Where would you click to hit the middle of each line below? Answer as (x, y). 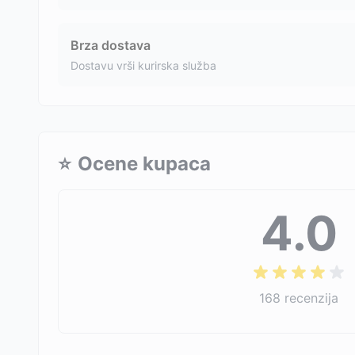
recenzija (311, 298)
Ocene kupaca (144, 164)
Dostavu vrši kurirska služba (143, 65)
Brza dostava (111, 45)
